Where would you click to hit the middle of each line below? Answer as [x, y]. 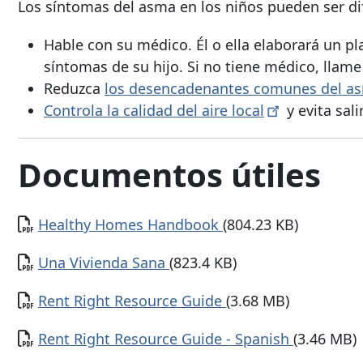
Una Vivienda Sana [104, 262]
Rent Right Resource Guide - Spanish [166, 338]
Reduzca [74, 89]
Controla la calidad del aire [138, 111]
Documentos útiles [169, 175]
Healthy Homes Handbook [130, 224]
